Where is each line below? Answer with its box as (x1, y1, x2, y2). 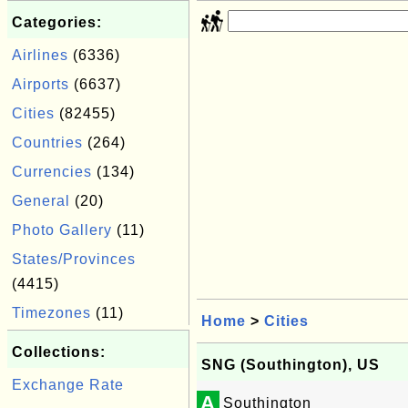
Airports (12, 76, 69, 92)
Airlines (12, 47, 68, 63)
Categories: (12, 15, 102, 30)
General (12, 193, 70, 209)
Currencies (12, 164, 92, 179)
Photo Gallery (12, 222, 112, 238)
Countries (12, 135, 83, 150)
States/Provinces (12, 251, 136, 267)
